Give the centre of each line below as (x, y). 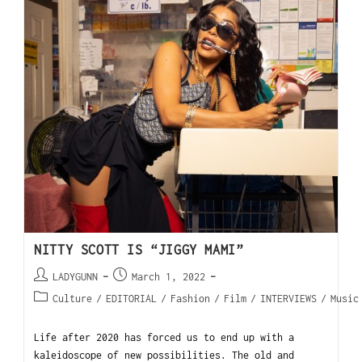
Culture (73, 298)
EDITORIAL (132, 298)
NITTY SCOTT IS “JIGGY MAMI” (139, 249)
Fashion (191, 298)
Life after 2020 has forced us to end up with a (164, 337)
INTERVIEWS (289, 298)
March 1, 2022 (169, 276)
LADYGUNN (76, 276)
